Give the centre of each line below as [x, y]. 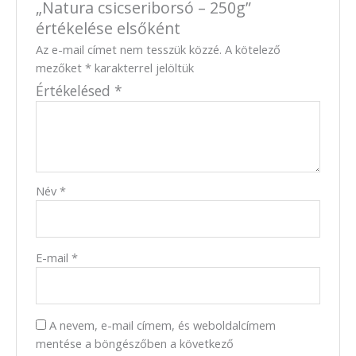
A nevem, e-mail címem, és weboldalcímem [163, 325]
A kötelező [253, 49]
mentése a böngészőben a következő [135, 343]
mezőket [61, 67]
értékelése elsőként [108, 28]
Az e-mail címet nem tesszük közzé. [129, 49]
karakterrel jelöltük [143, 67]
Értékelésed [75, 90]
